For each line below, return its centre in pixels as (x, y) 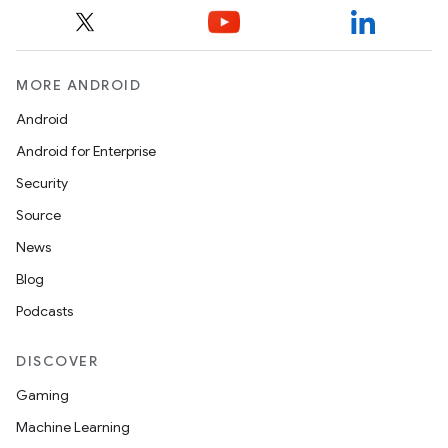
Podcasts (44, 311)
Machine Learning (73, 427)
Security (42, 183)
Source (38, 215)
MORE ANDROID (78, 85)
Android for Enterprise (86, 151)
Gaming (42, 395)
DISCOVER (57, 361)
